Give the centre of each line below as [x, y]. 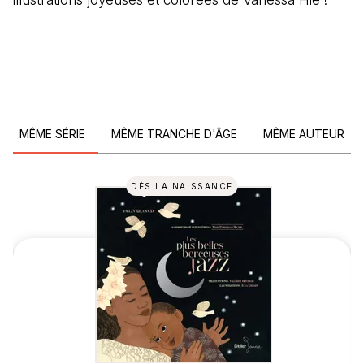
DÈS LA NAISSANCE [182, 186]
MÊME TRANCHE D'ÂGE [174, 133]
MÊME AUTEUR [304, 133]
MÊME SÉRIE [52, 133]
